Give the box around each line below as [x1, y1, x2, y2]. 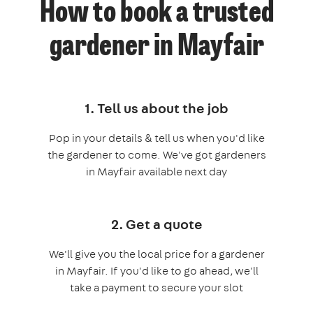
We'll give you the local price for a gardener [48, 247, 265, 262]
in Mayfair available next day [86, 164, 227, 180]
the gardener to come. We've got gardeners [47, 147, 266, 163]
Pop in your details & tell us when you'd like [48, 131, 265, 146]
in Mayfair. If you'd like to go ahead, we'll [54, 263, 259, 279]
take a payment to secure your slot [70, 280, 243, 296]
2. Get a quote [110, 214, 203, 234]
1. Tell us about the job [85, 99, 228, 118]
